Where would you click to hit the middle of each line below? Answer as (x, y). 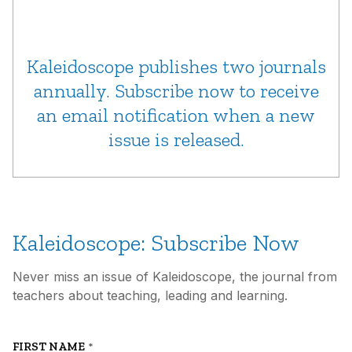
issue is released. (176, 139)
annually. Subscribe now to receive (176, 91)
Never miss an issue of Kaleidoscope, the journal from (175, 277)
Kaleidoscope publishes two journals (176, 66)
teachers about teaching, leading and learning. (150, 295)
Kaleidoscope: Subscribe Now (156, 243)
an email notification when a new (176, 115)
